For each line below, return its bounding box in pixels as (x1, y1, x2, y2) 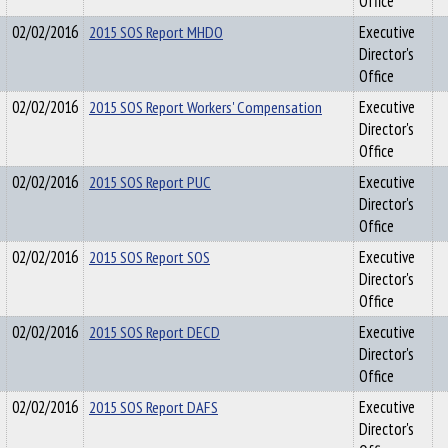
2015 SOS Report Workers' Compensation (89, 96, 322, 118)
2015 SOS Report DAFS (89, 396, 218, 418)
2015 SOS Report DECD (89, 321, 220, 343)
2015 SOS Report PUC (89, 171, 211, 193)
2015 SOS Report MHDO (89, 21, 223, 43)
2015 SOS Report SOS (89, 246, 210, 268)
